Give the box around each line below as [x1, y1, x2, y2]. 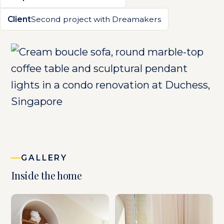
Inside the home [11, 168, 82, 182]
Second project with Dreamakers [31, 14, 161, 24]
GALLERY [21, 153, 68, 162]
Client [7, 14, 31, 24]
